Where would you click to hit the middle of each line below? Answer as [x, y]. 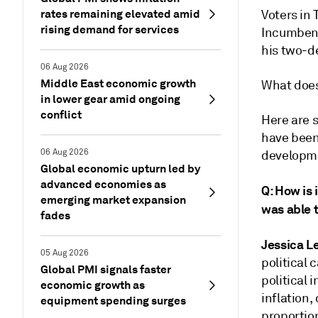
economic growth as [93, 285]
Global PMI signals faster [106, 269]
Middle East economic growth [118, 83]
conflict [61, 115]
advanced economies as [103, 184]
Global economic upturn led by [120, 169]
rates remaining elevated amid [120, 14]
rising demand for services [110, 29]
